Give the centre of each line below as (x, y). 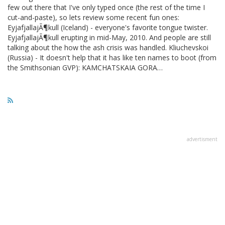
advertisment (202, 139)
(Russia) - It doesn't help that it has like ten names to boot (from (112, 57)
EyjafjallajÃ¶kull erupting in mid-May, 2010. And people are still (109, 37)
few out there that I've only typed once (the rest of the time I (106, 7)
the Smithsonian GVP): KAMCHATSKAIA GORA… (85, 67)
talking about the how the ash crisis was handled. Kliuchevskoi (108, 47)
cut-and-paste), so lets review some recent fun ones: (93, 17)
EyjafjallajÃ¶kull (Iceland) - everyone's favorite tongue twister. (108, 27)
